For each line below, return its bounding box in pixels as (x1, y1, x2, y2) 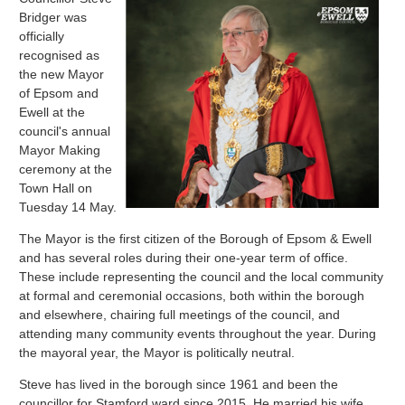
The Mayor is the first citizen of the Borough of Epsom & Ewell (19, 231, 372, 246)
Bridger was (19, 9, 88, 24)
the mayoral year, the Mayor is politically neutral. (19, 344, 296, 360)
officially (19, 28, 65, 43)
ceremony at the (19, 161, 113, 176)
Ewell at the (19, 104, 86, 119)
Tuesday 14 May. (19, 199, 118, 214)
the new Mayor (19, 66, 105, 81)
